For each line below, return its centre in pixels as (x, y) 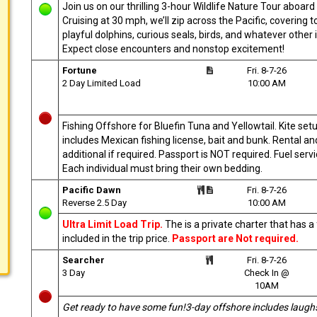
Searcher (83, 260)
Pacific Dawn (92, 190)
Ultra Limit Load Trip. (114, 224)
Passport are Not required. (235, 238)
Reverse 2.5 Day (94, 202)
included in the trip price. (117, 238)
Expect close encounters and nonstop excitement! (173, 48)
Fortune (80, 70)
